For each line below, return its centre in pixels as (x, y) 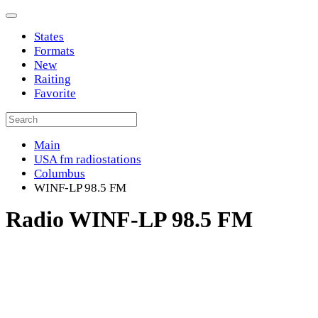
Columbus (60, 174)
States (49, 37)
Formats (54, 51)
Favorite (55, 93)
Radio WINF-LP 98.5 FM (129, 219)
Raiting (53, 79)
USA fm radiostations (88, 159)
